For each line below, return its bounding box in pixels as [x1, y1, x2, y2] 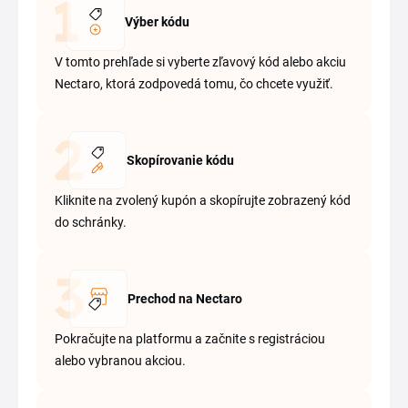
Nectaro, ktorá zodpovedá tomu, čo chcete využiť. [55, 76, 333, 92]
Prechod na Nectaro [127, 291, 242, 307]
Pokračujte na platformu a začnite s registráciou [55, 331, 325, 347]
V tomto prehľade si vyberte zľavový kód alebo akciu [55, 55, 346, 70]
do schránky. [55, 215, 127, 230]
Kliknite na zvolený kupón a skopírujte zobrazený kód [55, 193, 351, 209]
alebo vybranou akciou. [55, 353, 186, 369]
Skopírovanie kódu [127, 153, 235, 168]
